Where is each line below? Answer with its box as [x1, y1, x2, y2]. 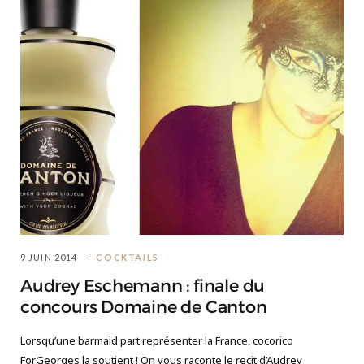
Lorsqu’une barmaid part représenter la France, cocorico [20, 332, 293, 348]
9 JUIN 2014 [20, 251, 78, 262]
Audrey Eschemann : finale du [20, 275, 266, 297]
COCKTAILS [96, 251, 160, 262]
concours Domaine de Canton [20, 296, 267, 318]
